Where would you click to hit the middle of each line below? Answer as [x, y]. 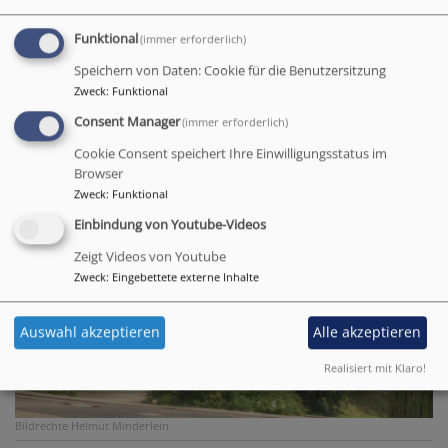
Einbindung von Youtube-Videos [170, 225]
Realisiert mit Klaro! [375, 368]
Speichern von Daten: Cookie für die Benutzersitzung [230, 71]
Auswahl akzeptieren [89, 332]
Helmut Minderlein [120, 425]
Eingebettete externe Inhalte [185, 277]
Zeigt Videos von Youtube [150, 257]
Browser [98, 174]
